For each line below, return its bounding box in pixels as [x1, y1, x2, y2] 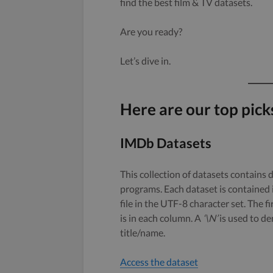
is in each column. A [120, 211, 203, 224]
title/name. [120, 226, 165, 238]
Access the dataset [120, 255, 198, 268]
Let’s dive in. [120, 54, 171, 66]
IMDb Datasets [120, 134, 211, 151]
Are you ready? [120, 25, 182, 37]
